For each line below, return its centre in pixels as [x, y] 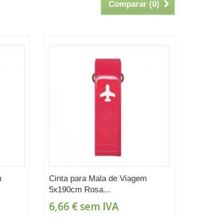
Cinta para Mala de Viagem [98, 178]
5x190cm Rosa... [79, 189]
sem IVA [98, 206]
